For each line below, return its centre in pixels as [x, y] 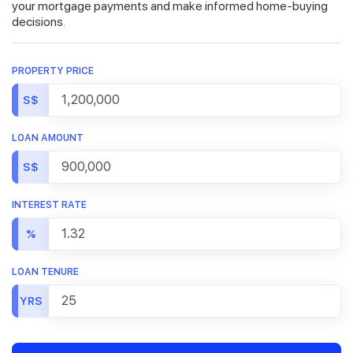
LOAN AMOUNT [48, 138]
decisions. [39, 22]
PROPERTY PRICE [53, 71]
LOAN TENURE [45, 272]
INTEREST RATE [49, 205]
